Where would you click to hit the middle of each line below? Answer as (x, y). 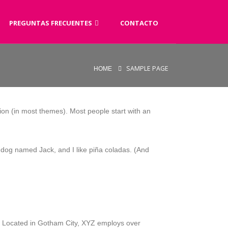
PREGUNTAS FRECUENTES (51, 23)
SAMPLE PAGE (147, 68)
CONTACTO (139, 23)
